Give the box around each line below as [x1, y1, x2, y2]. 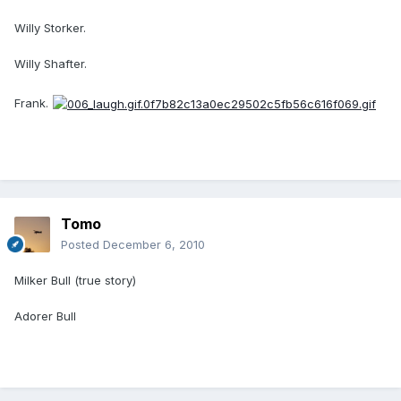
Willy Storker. [14, 21, 86, 36]
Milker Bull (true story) [14, 273, 136, 288]
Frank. [14, 95, 48, 110]
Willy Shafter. [14, 56, 87, 72]
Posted [61, 237, 103, 252]
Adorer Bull [14, 309, 76, 324]
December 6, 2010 [103, 237, 205, 252]
